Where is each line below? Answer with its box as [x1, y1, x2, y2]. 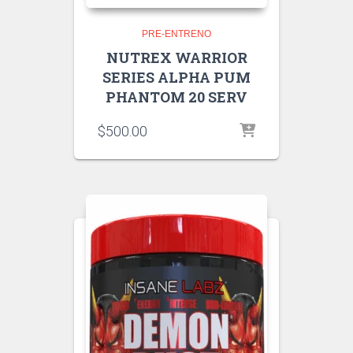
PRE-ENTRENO [142, 28, 211, 39]
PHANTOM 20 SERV [106, 87, 247, 106]
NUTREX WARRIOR [106, 47, 247, 67]
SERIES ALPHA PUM [102, 67, 251, 87]
